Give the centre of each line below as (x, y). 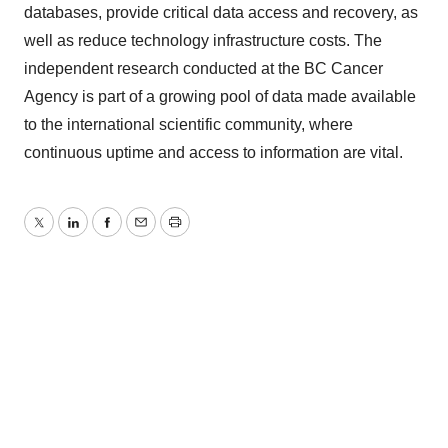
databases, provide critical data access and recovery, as (221, 12)
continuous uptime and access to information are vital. (213, 152)
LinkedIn (102, 234)
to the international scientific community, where (188, 124)
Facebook (141, 234)
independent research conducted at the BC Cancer (203, 68)
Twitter (61, 234)
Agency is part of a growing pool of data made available (220, 96)
